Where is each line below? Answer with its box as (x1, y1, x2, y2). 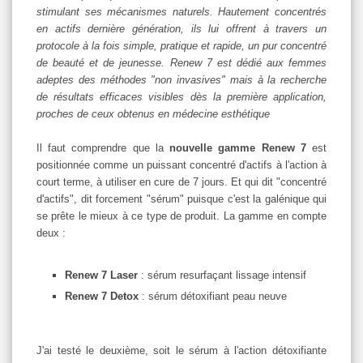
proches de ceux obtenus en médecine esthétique (36, 107, 270, 120)
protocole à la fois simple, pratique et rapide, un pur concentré (36, 39, 327, 52)
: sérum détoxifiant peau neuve (139, 289, 290, 302)
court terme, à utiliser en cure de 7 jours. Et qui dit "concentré (36, 175, 327, 188)
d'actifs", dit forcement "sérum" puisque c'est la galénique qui (36, 192, 327, 205)
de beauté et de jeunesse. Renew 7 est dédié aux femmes (36, 56, 327, 69)
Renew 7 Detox (65, 289, 139, 302)
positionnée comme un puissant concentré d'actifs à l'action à (36, 158, 327, 171)
